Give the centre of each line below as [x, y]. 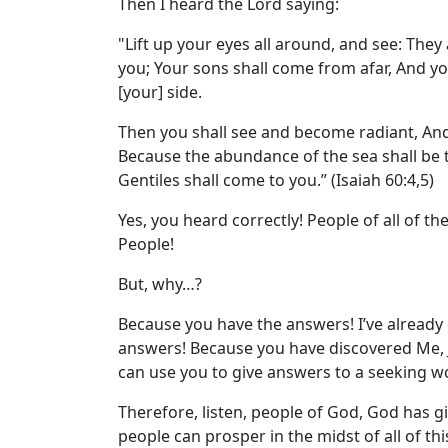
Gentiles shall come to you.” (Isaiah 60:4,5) [276, 180]
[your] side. [160, 92]
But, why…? [160, 284]
